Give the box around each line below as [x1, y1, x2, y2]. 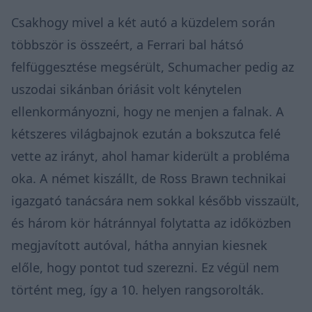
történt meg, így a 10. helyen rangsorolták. [11, 281, 264, 298]
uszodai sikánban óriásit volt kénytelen [11, 80, 242, 97]
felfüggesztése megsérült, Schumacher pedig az [11, 58, 294, 75]
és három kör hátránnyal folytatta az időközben [11, 214, 291, 231]
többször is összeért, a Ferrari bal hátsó [11, 36, 244, 53]
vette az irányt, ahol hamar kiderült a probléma [11, 147, 290, 164]
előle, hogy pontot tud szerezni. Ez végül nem [11, 258, 279, 276]
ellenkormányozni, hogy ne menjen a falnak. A [11, 102, 284, 120]
